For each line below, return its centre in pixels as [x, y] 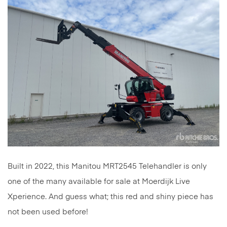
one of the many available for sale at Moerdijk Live [99, 181]
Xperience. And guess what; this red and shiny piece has [110, 197]
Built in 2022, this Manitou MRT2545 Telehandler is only [107, 166]
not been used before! [48, 212]
